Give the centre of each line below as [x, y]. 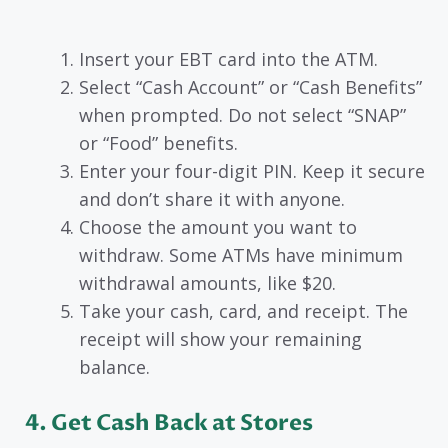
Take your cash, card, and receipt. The [243, 310]
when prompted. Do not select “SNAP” [242, 114]
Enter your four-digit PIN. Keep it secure [252, 170]
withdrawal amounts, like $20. [207, 282]
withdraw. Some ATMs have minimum [241, 254]
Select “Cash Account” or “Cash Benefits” [250, 86]
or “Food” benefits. [158, 142]
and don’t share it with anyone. [212, 198]
